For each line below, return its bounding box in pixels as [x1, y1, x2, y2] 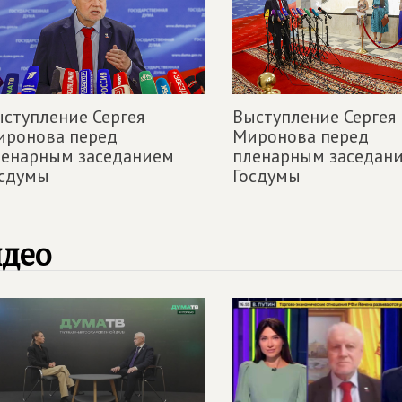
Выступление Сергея [232, 104, 396, 128]
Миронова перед [232, 124, 369, 148]
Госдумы [232, 163, 301, 188]
